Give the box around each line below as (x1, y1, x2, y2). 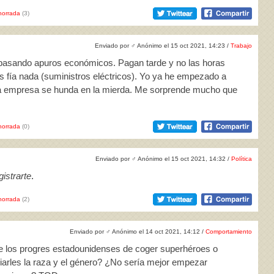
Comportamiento (206, 228, 252, 235)
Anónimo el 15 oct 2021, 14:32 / (136, 155, 231, 162)
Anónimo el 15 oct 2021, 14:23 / (136, 42, 231, 49)
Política (231, 155, 252, 162)
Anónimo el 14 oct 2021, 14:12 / (111, 228, 206, 235)
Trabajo (231, 42, 252, 49)
